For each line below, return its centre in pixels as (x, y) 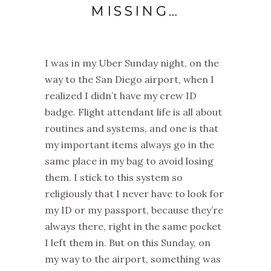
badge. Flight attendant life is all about (133, 112)
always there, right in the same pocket (133, 226)
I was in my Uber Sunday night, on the (132, 63)
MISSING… (135, 11)
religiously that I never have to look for (134, 193)
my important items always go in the (129, 144)
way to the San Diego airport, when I (129, 79)
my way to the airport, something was (133, 259)
